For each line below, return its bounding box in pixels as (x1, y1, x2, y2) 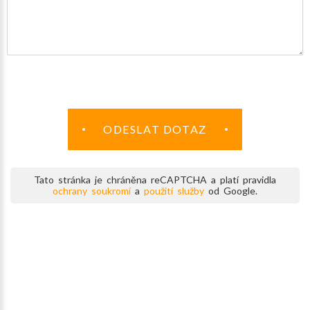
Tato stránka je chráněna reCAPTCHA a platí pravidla (34, 174, 276, 186)
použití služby (144, 185, 204, 197)
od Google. (204, 185, 257, 197)
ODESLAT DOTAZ (103, 122, 207, 136)
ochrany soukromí (53, 185, 131, 197)
